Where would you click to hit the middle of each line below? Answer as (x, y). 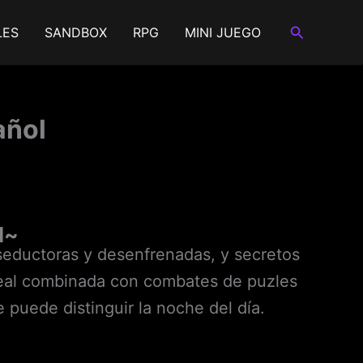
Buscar (312, 30)
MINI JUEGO (222, 32)
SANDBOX (75, 32)
